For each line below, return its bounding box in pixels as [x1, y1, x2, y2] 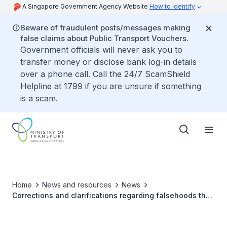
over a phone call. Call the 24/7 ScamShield [20, 69, 190, 79]
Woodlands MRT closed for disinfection [12, 202, 153, 210]
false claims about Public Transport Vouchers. [20, 33, 188, 43]
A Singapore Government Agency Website [22, 3, 149, 10]
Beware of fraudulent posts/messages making [20, 23, 191, 32]
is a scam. [20, 93, 58, 103]
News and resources [42, 180, 111, 189]
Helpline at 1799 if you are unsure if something [20, 81, 201, 91]
